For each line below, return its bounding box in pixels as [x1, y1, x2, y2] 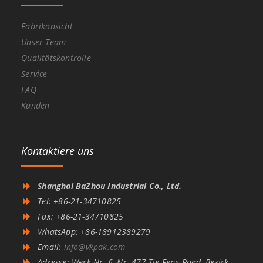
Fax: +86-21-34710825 [38, 211, 124, 222]
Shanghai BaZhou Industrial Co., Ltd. [38, 180, 182, 192]
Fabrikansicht [21, 21, 73, 32]
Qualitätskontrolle [21, 52, 91, 64]
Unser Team [21, 36, 66, 48]
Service [21, 68, 48, 80]
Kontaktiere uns [21, 144, 95, 159]
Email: [38, 241, 64, 253]
